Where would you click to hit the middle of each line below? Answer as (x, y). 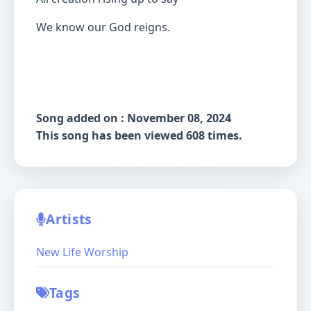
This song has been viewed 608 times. (139, 135)
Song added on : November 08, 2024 (134, 118)
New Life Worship (82, 252)
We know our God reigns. (103, 27)
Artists (69, 219)
